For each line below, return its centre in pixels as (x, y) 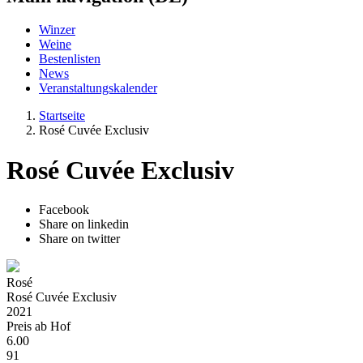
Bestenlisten (70, 59)
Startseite (62, 116)
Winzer (57, 30)
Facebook (64, 210)
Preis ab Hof (38, 327)
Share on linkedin (84, 224)
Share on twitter (79, 239)
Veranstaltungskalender (98, 88)
